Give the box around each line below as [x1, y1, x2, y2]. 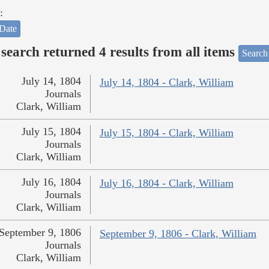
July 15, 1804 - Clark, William [99, 127, 234, 139]
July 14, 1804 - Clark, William [99, 76, 234, 89]
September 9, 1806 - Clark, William [99, 228, 256, 240]
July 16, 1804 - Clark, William [99, 177, 234, 190]
